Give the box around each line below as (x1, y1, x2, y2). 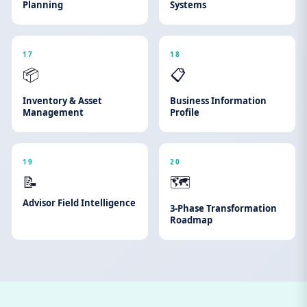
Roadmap (170, 214, 212, 226)
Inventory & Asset (23, 95, 102, 107)
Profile (170, 106, 199, 119)
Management (23, 106, 84, 119)
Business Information (170, 95, 267, 107)
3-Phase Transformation (170, 202, 277, 214)
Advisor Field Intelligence (23, 197, 136, 209)
